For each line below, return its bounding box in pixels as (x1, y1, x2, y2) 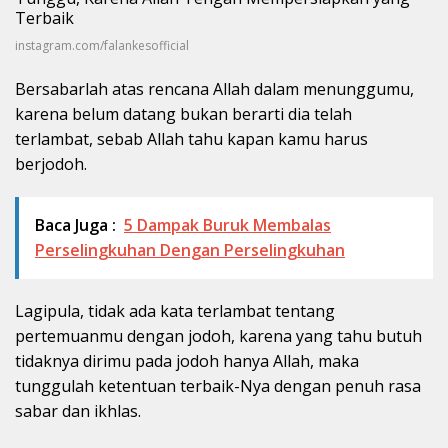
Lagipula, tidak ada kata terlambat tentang (15, 299, 335, 322)
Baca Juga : (35, 213, 116, 236)
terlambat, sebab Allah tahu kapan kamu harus (15, 127, 368, 150)
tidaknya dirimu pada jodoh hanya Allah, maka (15, 349, 359, 372)
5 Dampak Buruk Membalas (124, 213, 331, 236)
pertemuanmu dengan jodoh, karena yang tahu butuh (15, 324, 422, 347)
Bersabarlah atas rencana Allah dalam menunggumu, (15, 77, 414, 100)
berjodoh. (15, 152, 87, 175)
